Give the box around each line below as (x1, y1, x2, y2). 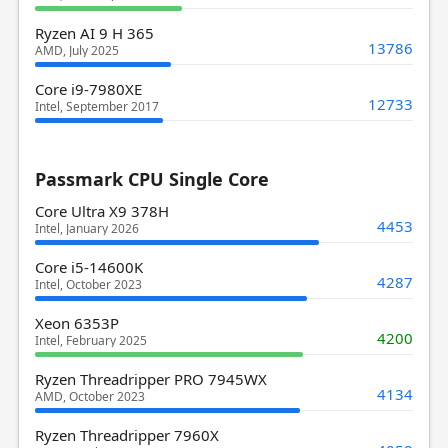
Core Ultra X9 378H (34, 200, 169, 221)
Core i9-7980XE (34, 78, 142, 99)
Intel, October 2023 (34, 275, 142, 293)
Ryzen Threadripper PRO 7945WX (34, 368, 267, 389)
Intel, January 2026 (34, 219, 139, 237)
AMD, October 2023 (34, 387, 145, 405)
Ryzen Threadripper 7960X (34, 424, 219, 445)
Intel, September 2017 (34, 97, 159, 115)
